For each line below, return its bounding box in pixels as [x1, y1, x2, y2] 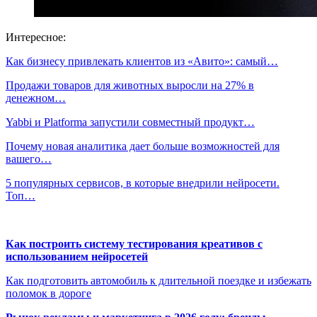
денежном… [6, 91, 66, 104]
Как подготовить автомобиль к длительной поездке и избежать [6, 274, 311, 287]
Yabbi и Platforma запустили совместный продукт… [6, 115, 255, 128]
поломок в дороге [6, 287, 91, 299]
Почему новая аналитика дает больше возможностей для [6, 139, 279, 152]
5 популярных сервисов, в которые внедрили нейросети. [6, 176, 279, 189]
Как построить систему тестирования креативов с [6, 237, 263, 250]
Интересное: [6, 30, 66, 43]
